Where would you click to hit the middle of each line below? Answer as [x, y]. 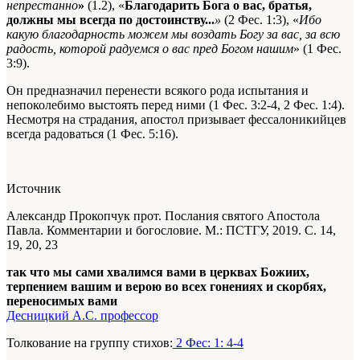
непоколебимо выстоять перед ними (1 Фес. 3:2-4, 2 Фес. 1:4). [176, 105]
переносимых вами [62, 301]
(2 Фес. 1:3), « [262, 20]
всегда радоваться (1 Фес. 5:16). [92, 134]
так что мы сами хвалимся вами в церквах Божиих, [158, 272]
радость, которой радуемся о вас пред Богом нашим [150, 49]
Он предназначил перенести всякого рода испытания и [157, 91]
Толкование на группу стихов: [90, 343]
